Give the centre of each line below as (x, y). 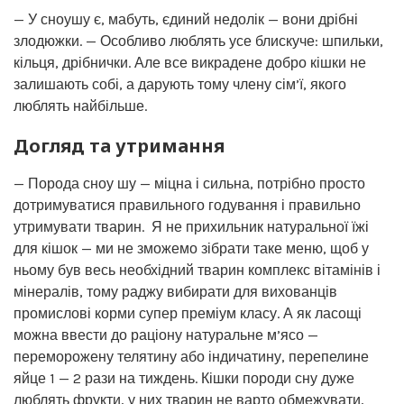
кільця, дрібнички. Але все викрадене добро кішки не (190, 63)
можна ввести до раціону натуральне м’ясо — (166, 335)
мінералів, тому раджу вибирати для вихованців (175, 292)
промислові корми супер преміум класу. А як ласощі (188, 313)
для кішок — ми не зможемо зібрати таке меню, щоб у (191, 248)
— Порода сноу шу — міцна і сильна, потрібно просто (189, 184)
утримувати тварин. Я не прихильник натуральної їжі (191, 227)
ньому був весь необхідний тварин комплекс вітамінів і (197, 270)
